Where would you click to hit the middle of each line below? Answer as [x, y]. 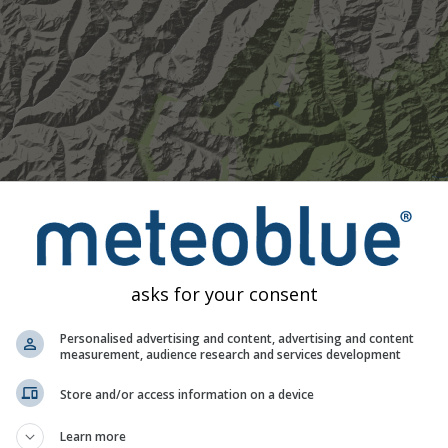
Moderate [38, 433]
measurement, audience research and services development [230, 354]
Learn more [93, 436]
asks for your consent [224, 293]
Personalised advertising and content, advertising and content [237, 338]
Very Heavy [238, 433]
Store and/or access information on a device [187, 394]
